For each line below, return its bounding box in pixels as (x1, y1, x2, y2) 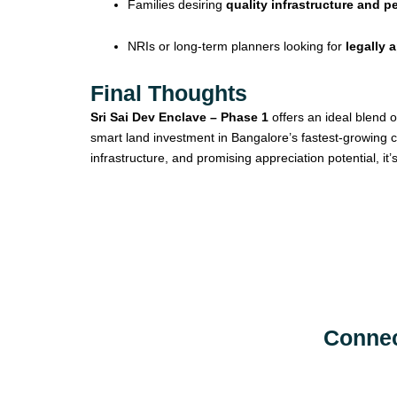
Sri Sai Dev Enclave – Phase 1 (90, 109, 269, 124)
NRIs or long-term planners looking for (128, 39, 346, 54)
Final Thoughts (90, 80, 247, 105)
